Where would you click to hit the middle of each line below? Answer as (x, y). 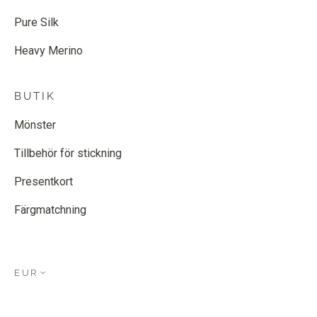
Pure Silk (36, 22)
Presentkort (44, 181)
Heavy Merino (48, 50)
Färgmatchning (50, 209)
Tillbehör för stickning (68, 153)
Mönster (35, 125)
